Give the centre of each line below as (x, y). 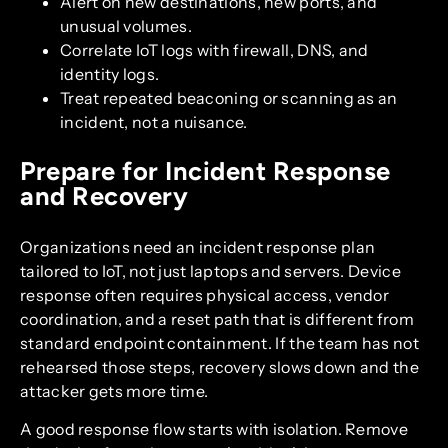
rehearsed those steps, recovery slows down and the (219, 366)
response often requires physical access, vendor (205, 294)
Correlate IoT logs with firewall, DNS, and (214, 49)
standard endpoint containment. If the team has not (219, 342)
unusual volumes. (126, 25)
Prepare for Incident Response (205, 170)
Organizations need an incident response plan (198, 246)
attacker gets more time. (114, 390)
